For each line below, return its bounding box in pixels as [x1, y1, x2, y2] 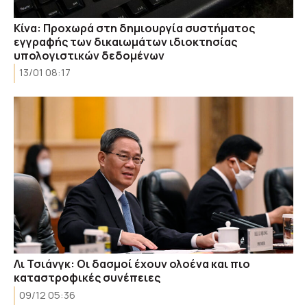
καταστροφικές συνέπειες [14, 270, 160, 285]
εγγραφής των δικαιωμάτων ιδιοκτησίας [14, 34, 237, 49]
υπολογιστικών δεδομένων [14, 47, 164, 63]
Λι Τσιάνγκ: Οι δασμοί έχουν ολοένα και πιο [14, 256, 250, 271]
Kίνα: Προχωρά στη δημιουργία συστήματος [14, 20, 255, 36]
